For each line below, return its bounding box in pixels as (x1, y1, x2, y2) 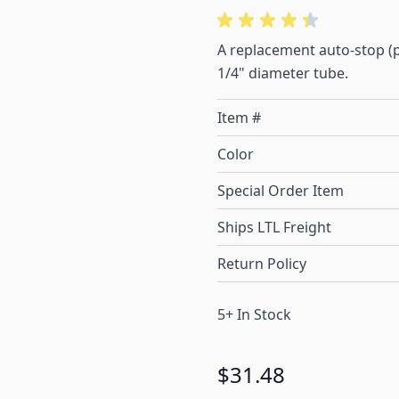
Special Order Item (217, 181, 344, 201)
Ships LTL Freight (217, 217, 331, 238)
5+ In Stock (217, 305, 291, 325)
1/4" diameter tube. (217, 63, 348, 84)
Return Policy (217, 254, 306, 274)
